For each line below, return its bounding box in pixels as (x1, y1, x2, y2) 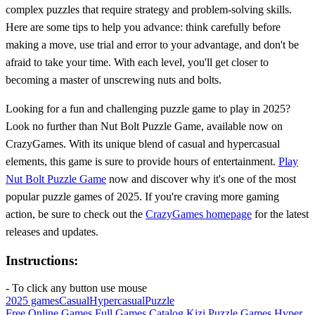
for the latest (252, 207, 309, 220)
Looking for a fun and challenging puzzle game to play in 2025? (6, 102, 290, 115)
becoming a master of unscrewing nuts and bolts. (6, 73, 221, 86)
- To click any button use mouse (6, 282, 147, 295)
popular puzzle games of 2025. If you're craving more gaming (6, 190, 279, 202)
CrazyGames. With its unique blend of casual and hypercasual (6, 137, 280, 150)
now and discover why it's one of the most (106, 172, 296, 185)
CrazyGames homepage (146, 207, 252, 220)
